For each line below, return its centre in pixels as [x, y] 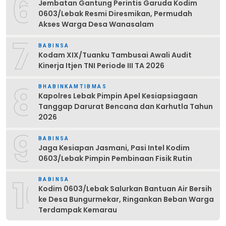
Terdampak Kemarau [78, 210]
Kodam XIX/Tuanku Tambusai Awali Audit [115, 55]
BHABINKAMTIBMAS [73, 87]
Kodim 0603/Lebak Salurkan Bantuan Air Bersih [125, 189]
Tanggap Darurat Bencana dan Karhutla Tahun [126, 107]
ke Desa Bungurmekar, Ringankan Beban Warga [126, 200]
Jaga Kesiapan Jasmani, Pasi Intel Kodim [114, 148]
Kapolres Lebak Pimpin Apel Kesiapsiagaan [118, 96]
